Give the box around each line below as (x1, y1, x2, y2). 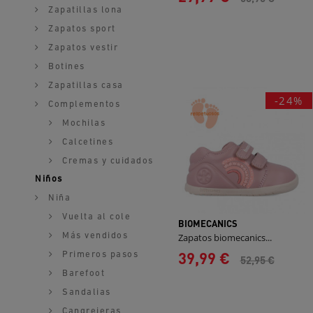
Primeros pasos (59, 250, 138, 259)
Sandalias (59, 288, 111, 297)
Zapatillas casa (45, 81, 124, 90)
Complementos (45, 100, 120, 109)
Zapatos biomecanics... (178, 231, 272, 245)
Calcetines (59, 138, 113, 147)
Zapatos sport (45, 24, 116, 34)
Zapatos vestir (45, 43, 118, 52)
